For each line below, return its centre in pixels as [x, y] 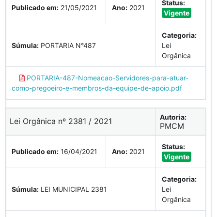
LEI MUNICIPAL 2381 [73, 189]
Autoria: [173, 117]
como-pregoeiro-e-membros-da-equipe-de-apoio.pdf [97, 88]
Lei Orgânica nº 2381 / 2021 [61, 121]
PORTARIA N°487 [67, 45]
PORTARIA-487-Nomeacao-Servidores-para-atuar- [106, 77]
